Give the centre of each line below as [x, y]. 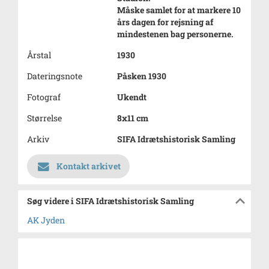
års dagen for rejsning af [165, 22]
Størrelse [44, 118]
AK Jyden [46, 220]
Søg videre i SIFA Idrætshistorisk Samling [110, 201]
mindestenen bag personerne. [175, 34]
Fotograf [44, 97]
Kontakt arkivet [89, 166]
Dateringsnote [55, 76]
